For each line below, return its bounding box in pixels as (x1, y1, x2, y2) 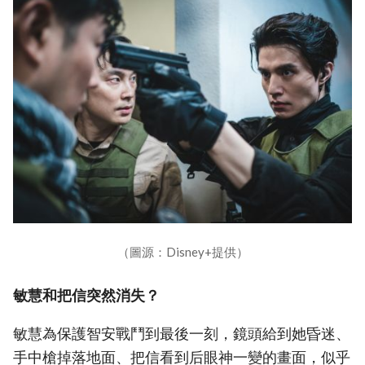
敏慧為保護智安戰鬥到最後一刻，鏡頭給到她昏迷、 (13, 324, 350, 342)
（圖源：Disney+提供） (117, 244, 248, 260)
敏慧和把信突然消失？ (13, 287, 160, 305)
